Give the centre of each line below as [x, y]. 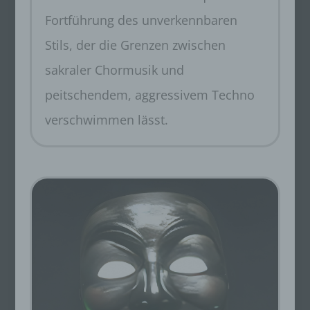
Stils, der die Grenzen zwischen [135, 45]
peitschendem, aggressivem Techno [149, 95]
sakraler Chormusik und [114, 70]
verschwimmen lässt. [106, 120]
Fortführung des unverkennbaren [141, 20]
